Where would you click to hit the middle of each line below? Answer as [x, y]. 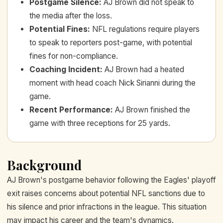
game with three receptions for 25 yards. [100, 123]
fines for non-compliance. [74, 56]
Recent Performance [70, 110]
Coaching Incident [65, 69]
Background [44, 165]
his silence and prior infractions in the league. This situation [107, 207]
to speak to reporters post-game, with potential [111, 42]
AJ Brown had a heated [144, 69]
